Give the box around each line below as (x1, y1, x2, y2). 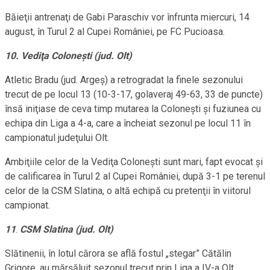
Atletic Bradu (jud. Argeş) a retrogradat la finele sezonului (5, 74, 243, 86)
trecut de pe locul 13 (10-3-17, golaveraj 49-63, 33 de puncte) (5, 89, 263, 101)
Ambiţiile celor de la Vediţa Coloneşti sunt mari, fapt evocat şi (5, 156, 263, 168)
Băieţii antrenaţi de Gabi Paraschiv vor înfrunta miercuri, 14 (5, 11, 250, 24)
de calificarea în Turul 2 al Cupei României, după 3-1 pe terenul (5, 171, 265, 183)
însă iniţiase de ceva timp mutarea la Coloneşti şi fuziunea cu (5, 103, 261, 115)
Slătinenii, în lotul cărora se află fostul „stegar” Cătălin (5, 248, 231, 260)
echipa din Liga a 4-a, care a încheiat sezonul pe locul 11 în (5, 118, 251, 130)
